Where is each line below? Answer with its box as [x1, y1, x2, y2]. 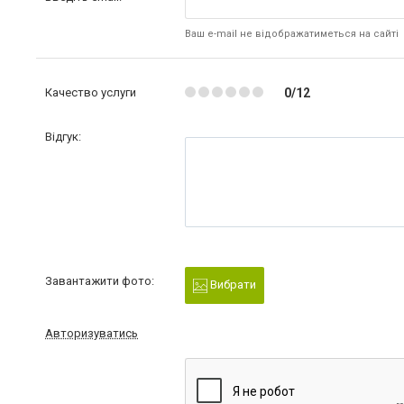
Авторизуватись [45, 326, 138, 340]
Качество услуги [45, 86, 136, 99]
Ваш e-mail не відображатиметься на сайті [184, 28, 399, 40]
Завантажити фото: [45, 274, 154, 288]
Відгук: [45, 130, 81, 143]
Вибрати [207, 278, 256, 291]
